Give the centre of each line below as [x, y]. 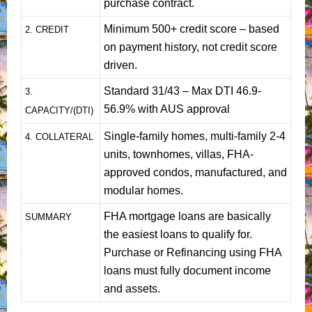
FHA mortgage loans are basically [187, 216]
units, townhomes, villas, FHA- [179, 154]
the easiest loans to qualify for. [178, 234]
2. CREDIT [47, 29]
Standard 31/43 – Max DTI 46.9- [182, 91]
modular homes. [143, 190]
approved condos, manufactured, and [195, 172]
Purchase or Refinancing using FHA [193, 252]
